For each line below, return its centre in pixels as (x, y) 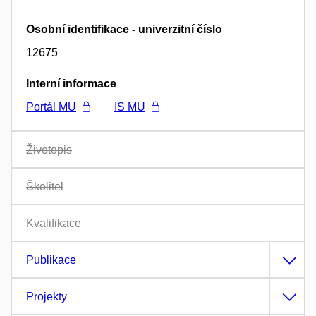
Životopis (49, 150)
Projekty (47, 296)
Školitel (45, 186)
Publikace (51, 260)
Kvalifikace (54, 223)
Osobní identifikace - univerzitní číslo (124, 29)
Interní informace (71, 83)
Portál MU (51, 107)
